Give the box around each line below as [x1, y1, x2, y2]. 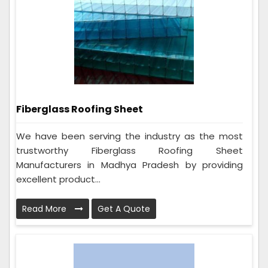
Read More [22, 203, 69, 215]
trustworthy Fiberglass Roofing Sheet [16, 144, 243, 157]
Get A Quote [98, 203, 150, 215]
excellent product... [16, 173, 100, 186]
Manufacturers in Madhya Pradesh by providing [16, 159, 243, 172]
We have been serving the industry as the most [16, 130, 243, 143]
